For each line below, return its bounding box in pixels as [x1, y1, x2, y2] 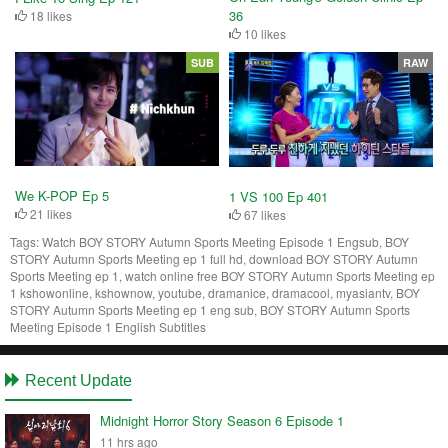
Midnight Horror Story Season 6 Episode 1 [100, 411, 344, 431]
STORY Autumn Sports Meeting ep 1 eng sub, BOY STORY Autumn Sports [10, 301, 410, 319]
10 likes [241, 25, 286, 43]
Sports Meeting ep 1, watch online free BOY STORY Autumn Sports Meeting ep [10, 267, 435, 285]
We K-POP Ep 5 [15, 186, 109, 206]
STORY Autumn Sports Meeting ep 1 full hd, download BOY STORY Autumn [10, 250, 418, 268]
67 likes [241, 206, 286, 224]
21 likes [27, 205, 72, 223]
